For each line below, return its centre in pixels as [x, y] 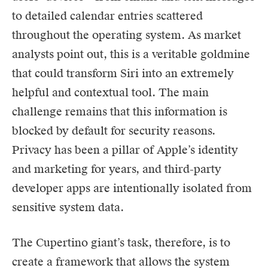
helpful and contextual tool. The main [110, 92]
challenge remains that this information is [120, 111]
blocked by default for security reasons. [114, 130]
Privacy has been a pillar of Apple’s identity [125, 150]
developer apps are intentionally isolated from [132, 188]
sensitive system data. [68, 207]
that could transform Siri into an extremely [123, 73]
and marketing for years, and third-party [117, 169]
